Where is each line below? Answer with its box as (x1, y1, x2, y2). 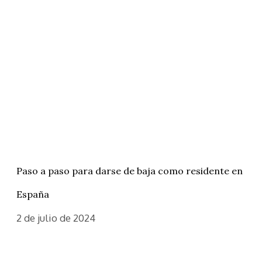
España (16, 188, 49, 201)
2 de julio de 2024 (16, 212, 95, 225)
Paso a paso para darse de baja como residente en (16, 165, 243, 177)
